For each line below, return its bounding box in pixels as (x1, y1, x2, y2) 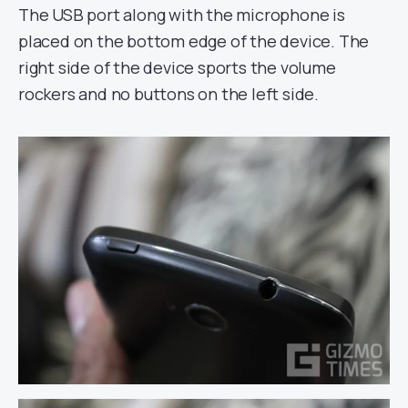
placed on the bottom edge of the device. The (18, 29, 370, 52)
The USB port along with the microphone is (18, 3, 345, 25)
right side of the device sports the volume (18, 56, 336, 78)
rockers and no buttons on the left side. (18, 82, 319, 105)
